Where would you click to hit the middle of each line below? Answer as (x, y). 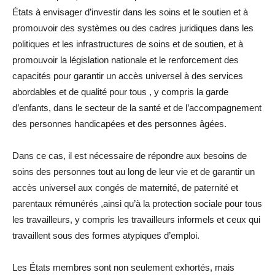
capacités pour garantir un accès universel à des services (128, 76)
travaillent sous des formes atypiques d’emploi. (106, 236)
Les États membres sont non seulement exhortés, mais (123, 268)
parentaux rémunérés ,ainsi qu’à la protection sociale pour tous (137, 204)
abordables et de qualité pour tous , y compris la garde (120, 92)
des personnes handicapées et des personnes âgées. (119, 124)
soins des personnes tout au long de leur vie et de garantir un (134, 172)
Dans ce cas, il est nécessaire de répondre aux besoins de (130, 156)
